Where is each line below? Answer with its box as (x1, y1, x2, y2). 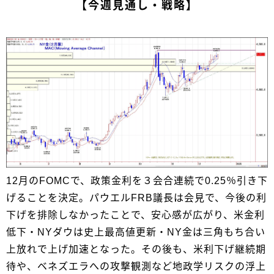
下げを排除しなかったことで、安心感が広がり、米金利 (6, 210, 265, 221)
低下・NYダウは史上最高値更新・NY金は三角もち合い (6, 227, 265, 238)
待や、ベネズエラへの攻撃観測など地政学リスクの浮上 (6, 261, 266, 272)
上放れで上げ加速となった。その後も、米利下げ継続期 (6, 244, 266, 255)
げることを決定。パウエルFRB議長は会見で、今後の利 (6, 193, 267, 204)
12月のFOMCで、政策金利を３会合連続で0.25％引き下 (6, 176, 268, 187)
